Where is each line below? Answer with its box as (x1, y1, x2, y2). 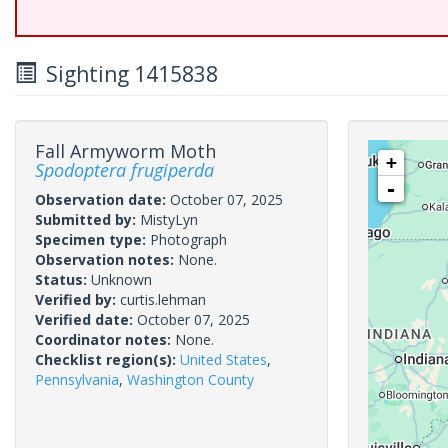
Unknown (91, 270, 152, 289)
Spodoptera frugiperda (35, 158, 214, 182)
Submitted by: (35, 210, 140, 229)
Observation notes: (35, 250, 178, 269)
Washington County (127, 370, 254, 389)
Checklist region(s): (35, 350, 180, 369)
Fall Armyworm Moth (35, 139, 216, 163)
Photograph (150, 230, 227, 249)
